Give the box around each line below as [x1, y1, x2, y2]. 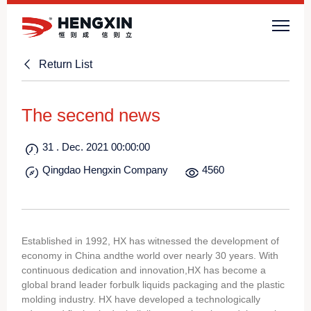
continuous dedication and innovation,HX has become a [22, 264, 267, 276]
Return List [39, 58, 93, 70]
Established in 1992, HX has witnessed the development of [22, 235, 280, 246]
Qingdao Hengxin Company [42, 164, 169, 176]
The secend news [22, 105, 161, 126]
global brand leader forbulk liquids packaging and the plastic [22, 279, 285, 290]
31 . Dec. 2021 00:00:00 [42, 141, 151, 153]
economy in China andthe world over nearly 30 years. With [22, 250, 279, 261]
